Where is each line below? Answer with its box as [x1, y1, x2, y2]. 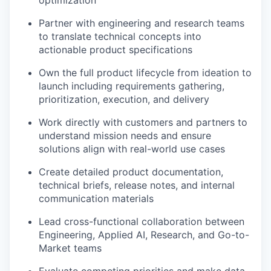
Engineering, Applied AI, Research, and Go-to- [39, 228, 249, 241]
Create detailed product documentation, [39, 165, 223, 178]
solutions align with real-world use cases [39, 142, 225, 155]
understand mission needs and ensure [39, 129, 211, 142]
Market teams [39, 241, 102, 254]
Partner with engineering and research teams [39, 16, 244, 29]
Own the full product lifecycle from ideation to [39, 66, 252, 79]
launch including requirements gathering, [39, 79, 224, 92]
